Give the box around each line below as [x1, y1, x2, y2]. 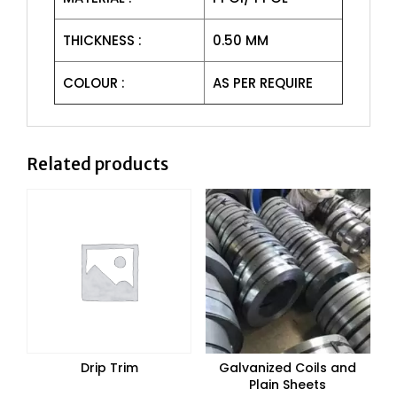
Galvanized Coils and [219, 359, 357, 378]
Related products [27, 153, 168, 175]
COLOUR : [62, 74, 125, 92]
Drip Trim [80, 359, 138, 378]
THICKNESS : [62, 31, 142, 50]
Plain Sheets [249, 376, 327, 394]
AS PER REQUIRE [212, 74, 313, 92]
